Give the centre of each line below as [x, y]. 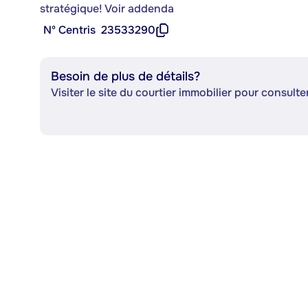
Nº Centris [69, 30]
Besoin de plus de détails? [125, 76]
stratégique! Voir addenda [107, 9]
